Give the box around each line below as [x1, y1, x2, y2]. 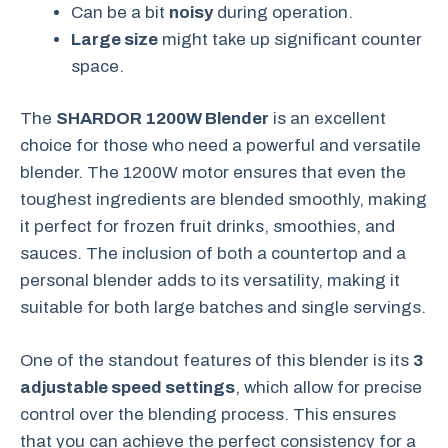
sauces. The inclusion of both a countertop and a [20, 244, 406, 263]
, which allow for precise [235, 377, 422, 397]
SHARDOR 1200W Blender [56, 109, 269, 128]
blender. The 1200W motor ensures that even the [20, 163, 406, 182]
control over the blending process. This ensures [20, 404, 396, 424]
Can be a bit [71, 2, 169, 22]
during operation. [213, 2, 353, 22]
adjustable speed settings [20, 377, 235, 397]
